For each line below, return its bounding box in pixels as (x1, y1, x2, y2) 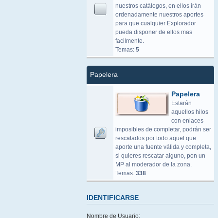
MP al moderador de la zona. (115, 161, 192, 168)
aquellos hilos (171, 109, 208, 115)
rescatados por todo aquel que (115, 135, 196, 142)
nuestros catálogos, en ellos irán (115, 2, 201, 9)
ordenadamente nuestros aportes (115, 11, 203, 18)
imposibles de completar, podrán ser (115, 126, 211, 133)
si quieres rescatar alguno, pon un (115, 152, 205, 159)
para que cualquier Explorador (115, 20, 196, 27)
